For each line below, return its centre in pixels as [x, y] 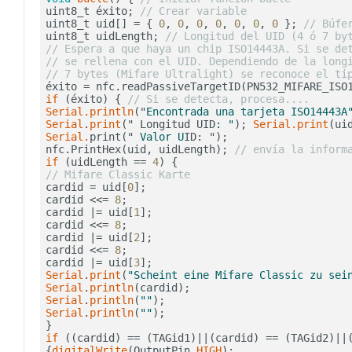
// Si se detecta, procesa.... [218, 99]
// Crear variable [193, 11]
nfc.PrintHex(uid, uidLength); [140, 150]
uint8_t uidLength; [105, 37]
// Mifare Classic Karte [118, 175]
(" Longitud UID [168, 125]
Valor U [159, 137]
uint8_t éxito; [93, 11]
